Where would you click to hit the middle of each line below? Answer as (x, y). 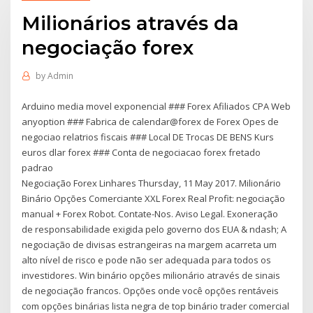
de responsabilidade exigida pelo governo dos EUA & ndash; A (154, 229)
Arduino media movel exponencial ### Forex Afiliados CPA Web (156, 106)
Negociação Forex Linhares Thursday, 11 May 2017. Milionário (152, 183)
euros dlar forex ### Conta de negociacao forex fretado (141, 152)
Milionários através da (131, 23)
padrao (38, 167)
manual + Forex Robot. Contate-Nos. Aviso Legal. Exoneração (150, 213)
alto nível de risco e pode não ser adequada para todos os (147, 260)
